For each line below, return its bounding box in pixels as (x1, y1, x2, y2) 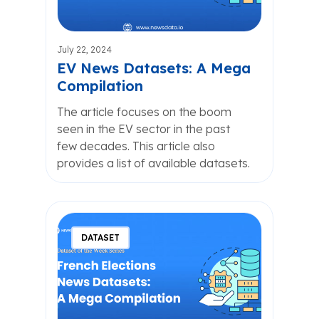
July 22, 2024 (57, 44, 112, 55)
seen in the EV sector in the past (57, 122, 230, 136)
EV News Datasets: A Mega (57, 59, 251, 77)
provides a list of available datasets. (57, 156, 250, 170)
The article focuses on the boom (57, 105, 231, 119)
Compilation (57, 77, 143, 95)
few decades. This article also (57, 139, 215, 153)
